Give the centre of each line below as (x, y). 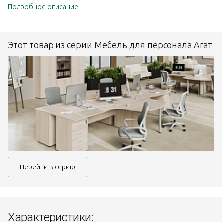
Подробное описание (43, 7)
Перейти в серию (48, 167)
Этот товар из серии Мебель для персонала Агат (110, 45)
